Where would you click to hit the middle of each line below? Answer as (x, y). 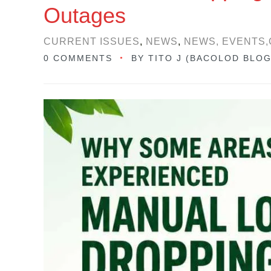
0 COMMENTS (78, 58)
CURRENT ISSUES (92, 41)
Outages (85, 15)
